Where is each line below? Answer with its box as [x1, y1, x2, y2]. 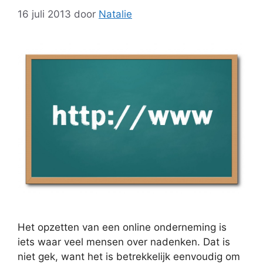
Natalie [99, 8, 132, 20]
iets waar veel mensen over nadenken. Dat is [18, 235, 230, 248]
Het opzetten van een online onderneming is [18, 221, 227, 233]
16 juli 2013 [18, 8, 71, 20]
